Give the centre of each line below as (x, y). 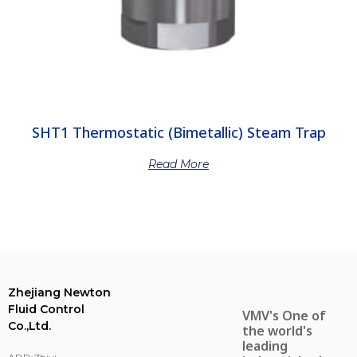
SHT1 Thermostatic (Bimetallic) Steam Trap (178, 132)
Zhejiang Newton (59, 292)
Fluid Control (46, 309)
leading (265, 345)
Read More (178, 164)
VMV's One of (284, 315)
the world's (278, 330)
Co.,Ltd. (29, 326)
